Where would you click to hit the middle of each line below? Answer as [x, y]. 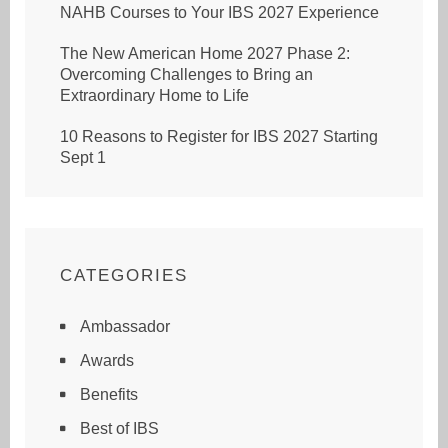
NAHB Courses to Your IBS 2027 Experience [219, 13]
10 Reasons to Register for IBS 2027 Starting [219, 137]
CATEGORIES [124, 276]
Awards [107, 361]
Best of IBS [119, 429]
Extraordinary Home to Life [154, 96]
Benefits [109, 395]
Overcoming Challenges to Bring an [186, 75]
